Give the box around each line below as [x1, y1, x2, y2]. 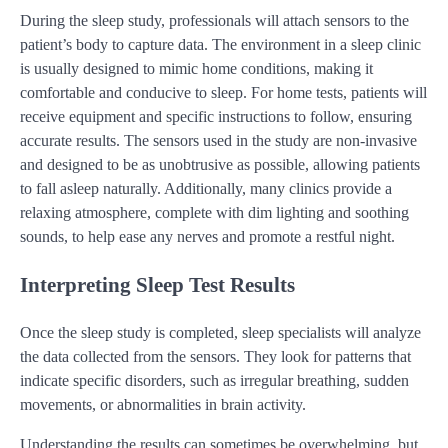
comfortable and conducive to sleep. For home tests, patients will [20, 83, 427, 101]
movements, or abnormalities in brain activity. [20, 396, 306, 414]
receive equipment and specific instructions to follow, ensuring [20, 107, 412, 125]
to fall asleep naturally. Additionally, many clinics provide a [20, 179, 392, 197]
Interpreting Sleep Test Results [20, 273, 295, 297]
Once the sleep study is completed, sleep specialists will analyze [20, 324, 421, 342]
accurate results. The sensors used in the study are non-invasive [20, 131, 417, 149]
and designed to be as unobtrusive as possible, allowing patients [20, 155, 420, 173]
